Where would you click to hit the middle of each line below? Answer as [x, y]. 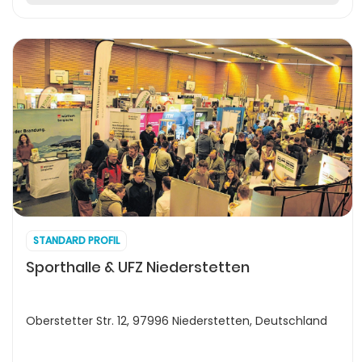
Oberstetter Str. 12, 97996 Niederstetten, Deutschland [177, 321]
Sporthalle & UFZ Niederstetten [138, 267]
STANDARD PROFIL [76, 240]
